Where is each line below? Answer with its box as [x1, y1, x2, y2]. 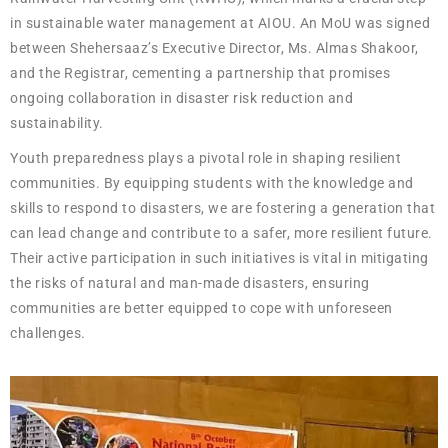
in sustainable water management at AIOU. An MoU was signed [10, 15, 430, 31]
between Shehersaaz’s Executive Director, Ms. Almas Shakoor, [10, 40, 419, 56]
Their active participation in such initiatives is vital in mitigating [10, 250, 429, 266]
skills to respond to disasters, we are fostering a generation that [10, 200, 435, 216]
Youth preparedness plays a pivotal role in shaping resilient [10, 150, 401, 166]
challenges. [10, 325, 86, 341]
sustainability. [10, 115, 104, 131]
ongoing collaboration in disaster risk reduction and [10, 90, 353, 106]
